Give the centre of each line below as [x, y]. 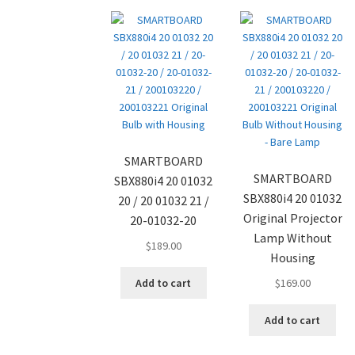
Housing [292, 257]
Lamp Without [292, 237]
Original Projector [292, 218]
